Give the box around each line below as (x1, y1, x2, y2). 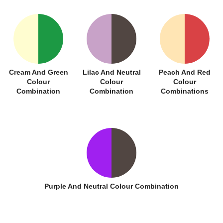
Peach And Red (158, 68, 211, 76)
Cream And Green (8, 68, 68, 76)
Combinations (160, 87, 209, 95)
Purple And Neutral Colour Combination (44, 182, 179, 190)
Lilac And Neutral (82, 68, 141, 76)
